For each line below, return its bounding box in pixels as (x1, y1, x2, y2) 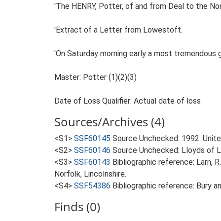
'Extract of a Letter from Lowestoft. (54, 25, 183, 35)
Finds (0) (54, 198, 100, 215)
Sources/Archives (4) (54, 113, 165, 130)
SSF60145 (74, 134, 110, 143)
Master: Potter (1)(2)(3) (54, 73, 137, 82)
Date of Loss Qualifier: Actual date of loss (54, 96, 201, 106)
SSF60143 (74, 157, 110, 167)
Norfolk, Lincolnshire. (54, 169, 126, 179)
